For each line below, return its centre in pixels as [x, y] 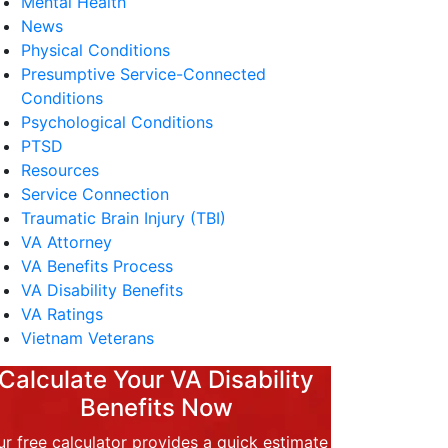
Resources [60, 170]
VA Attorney [66, 242]
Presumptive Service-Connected [143, 74]
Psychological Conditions [117, 122]
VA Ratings [62, 314]
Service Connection [95, 194]
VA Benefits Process [97, 266]
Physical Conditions [95, 50]
